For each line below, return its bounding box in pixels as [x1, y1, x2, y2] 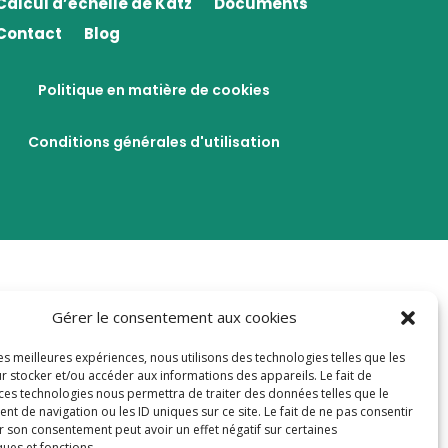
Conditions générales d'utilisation [28, 132, 281, 153]
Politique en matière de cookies [38, 79, 271, 100]
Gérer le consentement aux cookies [52, 307, 298, 327]
